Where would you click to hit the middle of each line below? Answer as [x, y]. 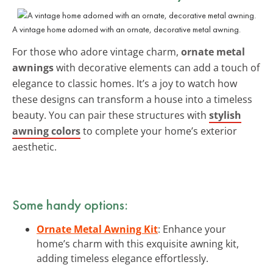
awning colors [46, 131]
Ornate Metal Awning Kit [97, 229]
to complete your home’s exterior [159, 131]
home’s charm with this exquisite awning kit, [138, 243]
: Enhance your [192, 229]
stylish [225, 115]
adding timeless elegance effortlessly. [122, 258]
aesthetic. [34, 147]
